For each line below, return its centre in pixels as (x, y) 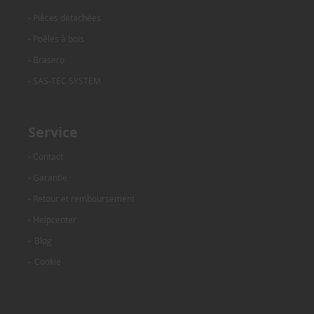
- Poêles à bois (56, 38)
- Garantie (48, 177)
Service (53, 132)
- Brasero (46, 59)
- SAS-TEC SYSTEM (64, 80)
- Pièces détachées (64, 17)
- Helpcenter (52, 219)
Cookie (48, 261)
